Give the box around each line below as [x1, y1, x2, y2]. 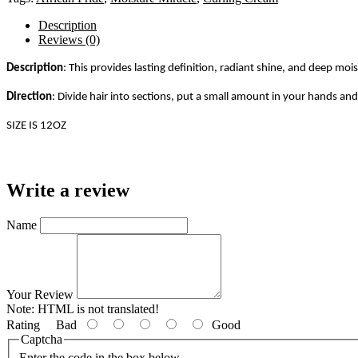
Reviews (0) [38, 32, 100, 46]
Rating [6, 317, 40, 332]
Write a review [6, 179, 129, 201]
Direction [6, 90, 52, 103]
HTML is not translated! [34, 301, 159, 316]
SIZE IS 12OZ [6, 119, 66, 132]
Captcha [21, 332, 62, 346]
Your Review [6, 287, 74, 301]
